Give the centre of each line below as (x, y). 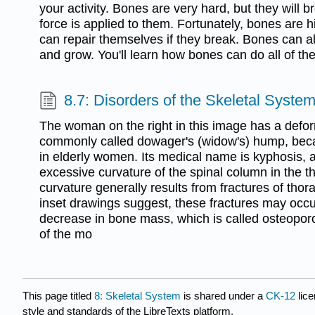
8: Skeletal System (137, 295)
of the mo (66, 234)
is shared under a (223, 295)
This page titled (58, 295)
